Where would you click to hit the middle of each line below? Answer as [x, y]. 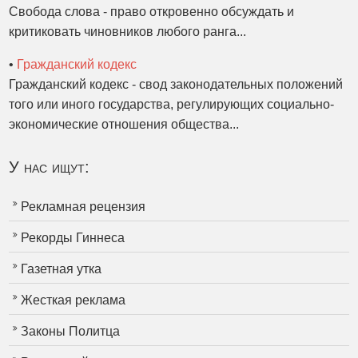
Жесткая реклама [74, 300]
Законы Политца [71, 331]
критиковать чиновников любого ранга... [128, 32]
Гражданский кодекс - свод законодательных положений [176, 84]
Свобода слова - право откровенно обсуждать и [152, 12]
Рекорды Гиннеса [73, 238]
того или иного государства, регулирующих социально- [172, 104]
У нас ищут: [50, 167]
